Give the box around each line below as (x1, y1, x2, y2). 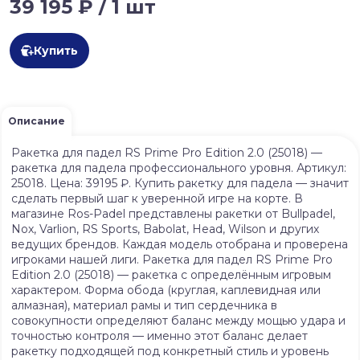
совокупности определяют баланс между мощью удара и (11, 313, 346, 328)
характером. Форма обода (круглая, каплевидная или (11, 283, 321, 297)
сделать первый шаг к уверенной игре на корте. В (11, 191, 303, 206)
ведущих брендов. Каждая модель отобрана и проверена (11, 237, 348, 252)
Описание (8, 115, 65, 127)
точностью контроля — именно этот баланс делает (11, 329, 308, 343)
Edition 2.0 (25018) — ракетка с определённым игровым (11, 268, 331, 282)
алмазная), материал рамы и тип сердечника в (11, 298, 277, 313)
